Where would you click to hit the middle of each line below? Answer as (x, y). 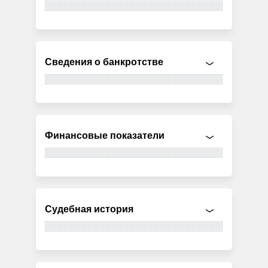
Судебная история (89, 209)
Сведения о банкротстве (104, 62)
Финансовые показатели (105, 135)
